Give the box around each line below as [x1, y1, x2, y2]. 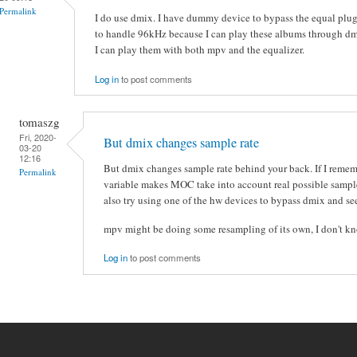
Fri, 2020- [19, 130, 57, 143]
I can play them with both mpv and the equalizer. [95, 42, 304, 57]
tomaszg [19, 113, 59, 130]
